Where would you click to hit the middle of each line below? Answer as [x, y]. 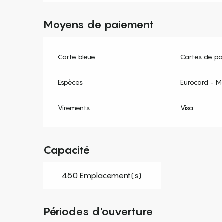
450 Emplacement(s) [102, 176]
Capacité [67, 150]
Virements [74, 108]
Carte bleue [77, 57]
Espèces [71, 82]
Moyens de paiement [99, 25]
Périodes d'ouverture [98, 211]
